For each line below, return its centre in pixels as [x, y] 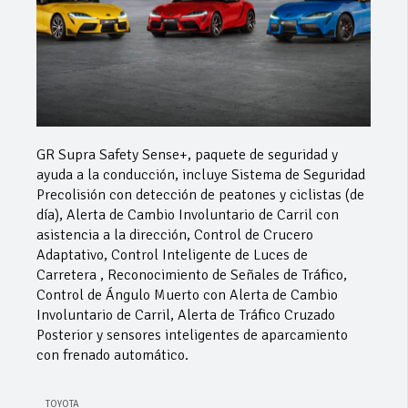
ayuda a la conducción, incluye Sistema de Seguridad [201, 174]
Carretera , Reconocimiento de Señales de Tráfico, [192, 275]
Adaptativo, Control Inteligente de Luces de [172, 255]
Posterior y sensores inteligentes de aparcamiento [192, 335]
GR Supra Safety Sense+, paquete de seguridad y [187, 154]
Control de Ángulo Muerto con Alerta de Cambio [187, 295]
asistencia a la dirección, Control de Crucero [175, 235]
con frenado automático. [112, 355]
